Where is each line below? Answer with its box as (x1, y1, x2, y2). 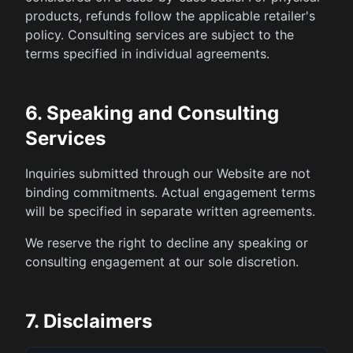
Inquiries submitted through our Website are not (25, 165, 310, 181)
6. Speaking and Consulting (25, 102, 279, 124)
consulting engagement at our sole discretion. (25, 254, 299, 269)
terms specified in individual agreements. (25, 46, 269, 61)
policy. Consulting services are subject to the (25, 27, 294, 43)
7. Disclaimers (25, 310, 152, 333)
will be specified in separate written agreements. (25, 203, 315, 219)
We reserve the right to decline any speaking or (25, 235, 308, 251)
